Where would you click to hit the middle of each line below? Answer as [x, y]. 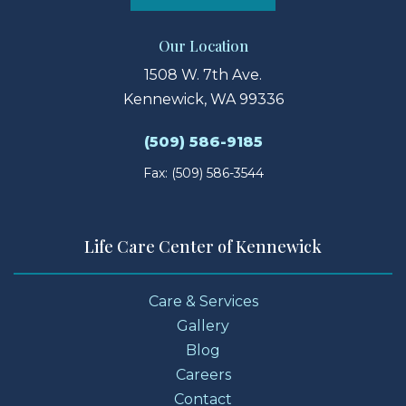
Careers [203, 375]
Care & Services [203, 302]
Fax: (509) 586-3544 [203, 174]
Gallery [203, 326]
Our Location [203, 46]
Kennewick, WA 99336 [203, 100]
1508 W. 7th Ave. [203, 75]
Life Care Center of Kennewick [203, 247]
